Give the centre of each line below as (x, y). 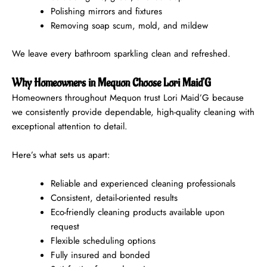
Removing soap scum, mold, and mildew (129, 26)
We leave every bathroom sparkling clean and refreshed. (121, 53)
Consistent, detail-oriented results (114, 198)
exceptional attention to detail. (70, 126)
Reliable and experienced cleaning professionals (143, 183)
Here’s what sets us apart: (61, 155)
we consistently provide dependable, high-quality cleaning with (133, 112)
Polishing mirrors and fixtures (106, 12)
